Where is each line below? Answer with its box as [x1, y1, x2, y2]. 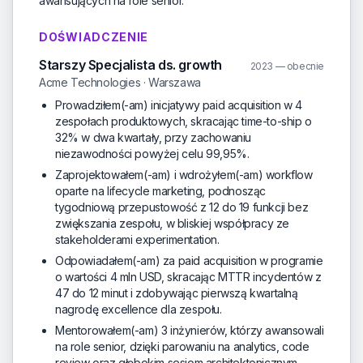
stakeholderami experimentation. [55, 233, 220, 246]
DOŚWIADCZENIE [39, 30, 149, 44]
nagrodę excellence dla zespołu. [55, 302, 222, 316]
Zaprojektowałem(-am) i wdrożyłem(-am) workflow [55, 168, 313, 181]
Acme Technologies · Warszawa [39, 75, 201, 89]
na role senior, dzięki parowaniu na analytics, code [55, 340, 310, 353]
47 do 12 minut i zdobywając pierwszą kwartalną [55, 286, 298, 300]
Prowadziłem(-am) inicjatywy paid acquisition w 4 [55, 98, 302, 112]
